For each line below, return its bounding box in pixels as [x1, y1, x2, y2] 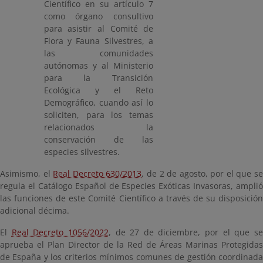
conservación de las [43, 134, 154, 145]
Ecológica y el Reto [43, 85, 154, 96]
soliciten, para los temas [43, 109, 154, 120]
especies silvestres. [43, 146, 120, 157]
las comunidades [43, 48, 154, 59]
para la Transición [43, 72, 154, 83]
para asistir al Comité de [43, 23, 154, 34]
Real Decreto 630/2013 [53, 168, 142, 179]
